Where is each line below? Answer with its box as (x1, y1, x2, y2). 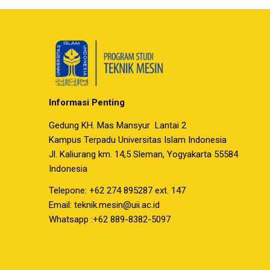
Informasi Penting (48, 96, 125, 108)
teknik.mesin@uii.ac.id (74, 199, 160, 211)
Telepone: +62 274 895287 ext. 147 (48, 185, 186, 196)
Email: (48, 199, 74, 211)
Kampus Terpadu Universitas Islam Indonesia (48, 134, 227, 146)
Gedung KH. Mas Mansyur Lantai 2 (48, 120, 186, 131)
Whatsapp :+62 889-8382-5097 (48, 214, 171, 225)
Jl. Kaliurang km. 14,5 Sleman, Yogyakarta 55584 (48, 149, 238, 160)
